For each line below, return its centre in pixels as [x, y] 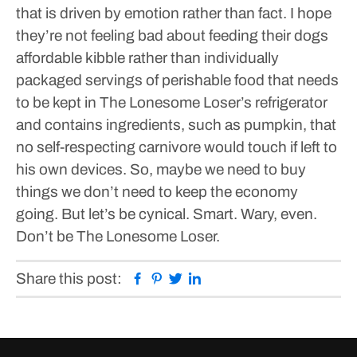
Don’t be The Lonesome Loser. [118, 236]
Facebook [178, 278]
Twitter [205, 278]
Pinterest [194, 278]
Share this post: [69, 279]
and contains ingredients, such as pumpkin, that [176, 125]
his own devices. [71, 169]
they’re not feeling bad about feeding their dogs [172, 35]
